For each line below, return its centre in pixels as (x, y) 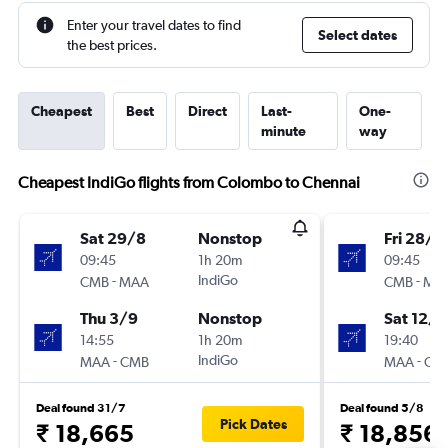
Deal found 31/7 (81, 408)
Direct (207, 111)
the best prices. (112, 45)
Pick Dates (253, 424)
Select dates (357, 35)
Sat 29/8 (113, 238)
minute (283, 131)
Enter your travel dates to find (154, 25)
